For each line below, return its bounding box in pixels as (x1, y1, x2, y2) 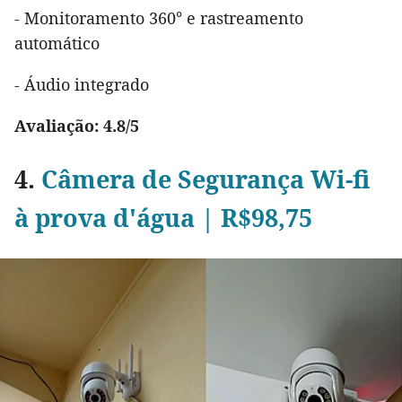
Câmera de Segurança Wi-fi (41, 162, 370, 197)
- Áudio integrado (14, 74, 149, 96)
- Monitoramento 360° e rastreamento (14, 7, 303, 30)
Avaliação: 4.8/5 (14, 115, 139, 137)
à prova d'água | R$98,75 (14, 201, 312, 235)
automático (14, 32, 100, 55)
